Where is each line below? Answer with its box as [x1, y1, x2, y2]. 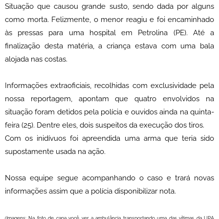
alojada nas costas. [5, 55, 67, 64]
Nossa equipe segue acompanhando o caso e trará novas [5, 174, 214, 183]
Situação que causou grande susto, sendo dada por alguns [5, 2, 214, 11]
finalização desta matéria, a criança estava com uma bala [5, 42, 214, 51]
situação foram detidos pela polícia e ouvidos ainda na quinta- [5, 108, 214, 117]
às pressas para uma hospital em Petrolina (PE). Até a [5, 28, 214, 38]
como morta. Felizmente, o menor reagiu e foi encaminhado [5, 15, 214, 24]
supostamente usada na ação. [5, 147, 106, 156]
